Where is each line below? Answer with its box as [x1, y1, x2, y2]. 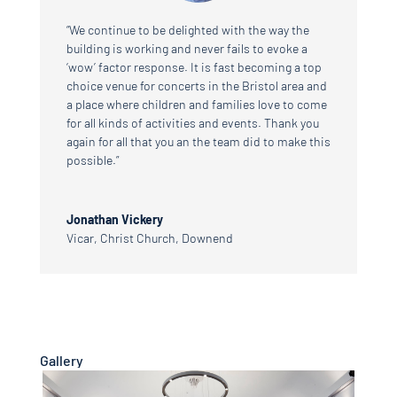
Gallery [39, 352, 83, 370]
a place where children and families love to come [66, 97, 327, 113]
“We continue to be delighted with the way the [66, 22, 309, 38]
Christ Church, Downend [99, 230, 233, 246]
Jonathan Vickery [66, 212, 163, 228]
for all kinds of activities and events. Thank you [66, 115, 319, 131]
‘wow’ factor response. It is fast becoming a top [66, 59, 322, 75]
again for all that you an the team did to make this [66, 134, 331, 150]
